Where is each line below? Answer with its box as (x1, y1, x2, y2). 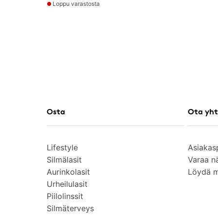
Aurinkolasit (47, 167, 90, 177)
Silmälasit (47, 155, 82, 164)
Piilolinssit (47, 191, 83, 201)
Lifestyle (47, 143, 78, 152)
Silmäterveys (47, 203, 94, 213)
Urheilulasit (47, 179, 88, 189)
